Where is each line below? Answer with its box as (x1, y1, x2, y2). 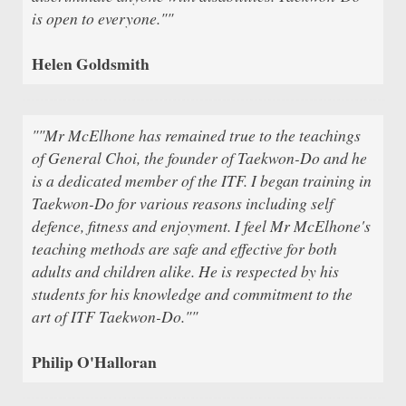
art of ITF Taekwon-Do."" (32, 304, 198, 327)
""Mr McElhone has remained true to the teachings (32, 123, 361, 146)
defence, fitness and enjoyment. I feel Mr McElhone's (32, 214, 371, 237)
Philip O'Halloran (32, 349, 157, 373)
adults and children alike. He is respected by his (32, 259, 339, 282)
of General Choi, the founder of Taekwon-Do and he (32, 146, 367, 169)
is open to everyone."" (32, 6, 173, 29)
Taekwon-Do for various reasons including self (32, 191, 333, 214)
